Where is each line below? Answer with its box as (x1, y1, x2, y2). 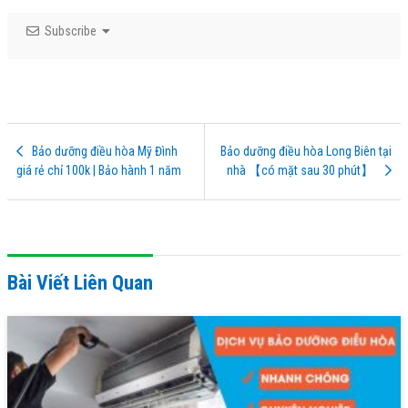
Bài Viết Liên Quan (7, 270, 153, 294)
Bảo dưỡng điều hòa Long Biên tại (220, 144, 392, 159)
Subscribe (39, 23, 102, 38)
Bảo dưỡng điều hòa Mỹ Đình (32, 144, 178, 159)
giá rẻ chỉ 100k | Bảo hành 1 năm (16, 163, 181, 178)
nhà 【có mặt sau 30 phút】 (227, 163, 376, 178)
